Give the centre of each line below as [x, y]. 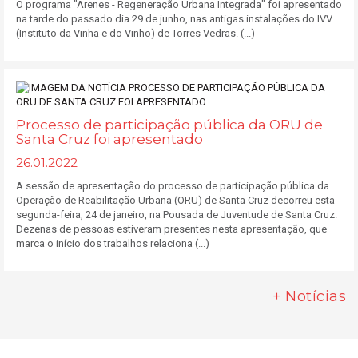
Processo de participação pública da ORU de [169, 125]
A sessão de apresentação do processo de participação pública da [173, 186]
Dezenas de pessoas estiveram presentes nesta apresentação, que [171, 229]
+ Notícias [309, 296]
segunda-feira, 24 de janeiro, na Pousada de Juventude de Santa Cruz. [177, 215]
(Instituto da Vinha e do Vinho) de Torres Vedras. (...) [135, 33]
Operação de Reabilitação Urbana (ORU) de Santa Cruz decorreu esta [175, 200]
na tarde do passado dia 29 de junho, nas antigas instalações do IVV [174, 19]
